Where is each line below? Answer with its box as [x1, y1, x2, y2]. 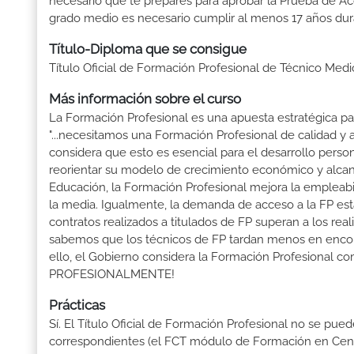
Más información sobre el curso [49, 91, 241, 107]
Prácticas [49, 297, 105, 314]
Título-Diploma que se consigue [49, 41, 247, 58]
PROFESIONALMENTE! [49, 267, 175, 282]
